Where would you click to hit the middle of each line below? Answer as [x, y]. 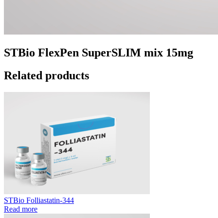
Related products [46, 75]
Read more [21, 209]
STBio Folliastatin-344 [39, 200]
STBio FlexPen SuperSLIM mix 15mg [99, 52]
